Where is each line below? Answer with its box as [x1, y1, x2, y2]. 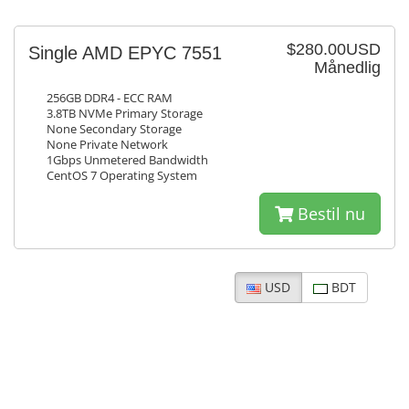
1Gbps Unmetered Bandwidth [47, 152, 208, 168]
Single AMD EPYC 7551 [28, 43, 222, 63]
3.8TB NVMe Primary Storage [47, 106, 203, 121]
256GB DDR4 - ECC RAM [47, 90, 173, 106]
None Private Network [47, 137, 168, 152]
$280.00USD [287, 40, 381, 58]
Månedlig [314, 58, 381, 77]
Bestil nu [293, 203, 365, 225]
